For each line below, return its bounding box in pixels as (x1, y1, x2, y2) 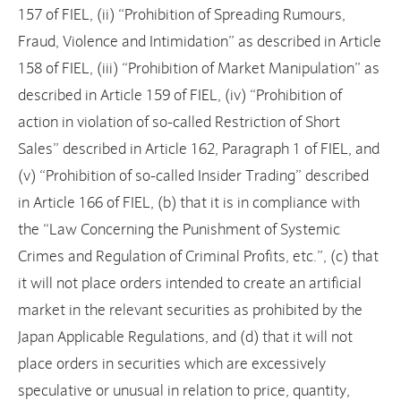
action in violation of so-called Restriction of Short (18, 113, 340, 132)
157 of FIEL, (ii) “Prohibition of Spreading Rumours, (18, 5, 346, 25)
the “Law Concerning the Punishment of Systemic (18, 220, 340, 240)
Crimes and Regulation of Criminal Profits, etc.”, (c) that (18, 247, 379, 267)
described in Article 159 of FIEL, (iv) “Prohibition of (18, 86, 342, 106)
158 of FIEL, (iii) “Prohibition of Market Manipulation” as (18, 59, 380, 79)
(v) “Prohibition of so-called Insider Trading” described (18, 166, 369, 186)
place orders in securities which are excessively (18, 354, 326, 374)
